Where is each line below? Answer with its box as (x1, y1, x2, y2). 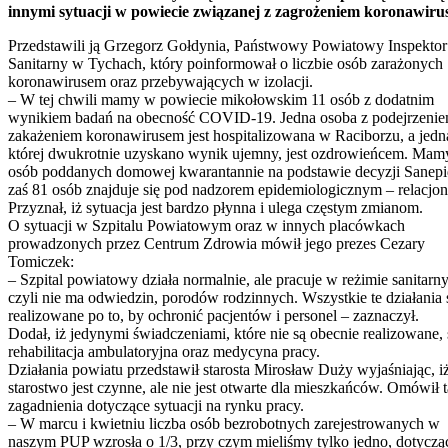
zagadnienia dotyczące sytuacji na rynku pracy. (8, 396, 304, 414)
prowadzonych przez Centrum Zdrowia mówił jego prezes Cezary (8, 234, 425, 252)
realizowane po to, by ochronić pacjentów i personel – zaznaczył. (8, 306, 419, 324)
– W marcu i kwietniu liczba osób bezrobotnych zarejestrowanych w (8, 414, 440, 432)
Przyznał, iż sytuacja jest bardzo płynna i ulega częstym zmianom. (8, 198, 423, 216)
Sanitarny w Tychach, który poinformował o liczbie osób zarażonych (8, 54, 443, 72)
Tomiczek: (8, 252, 74, 270)
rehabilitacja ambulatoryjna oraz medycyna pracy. (8, 342, 320, 360)
